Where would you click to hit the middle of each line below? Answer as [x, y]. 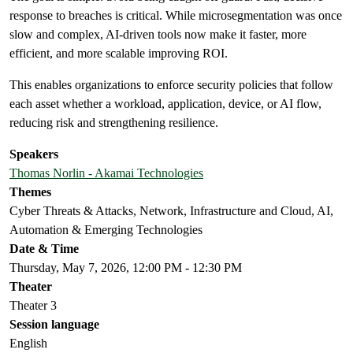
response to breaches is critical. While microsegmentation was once [176, 15]
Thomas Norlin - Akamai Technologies [106, 173]
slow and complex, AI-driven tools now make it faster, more [158, 34]
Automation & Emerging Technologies [106, 230]
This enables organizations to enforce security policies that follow [171, 85]
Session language [54, 324]
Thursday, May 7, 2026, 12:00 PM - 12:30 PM [126, 268]
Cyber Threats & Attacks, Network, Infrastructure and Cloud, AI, [171, 211]
